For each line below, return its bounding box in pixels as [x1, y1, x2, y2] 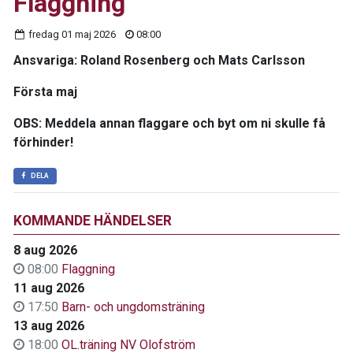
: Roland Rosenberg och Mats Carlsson [74, 53, 305, 69]
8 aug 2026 [13, 243, 77, 258]
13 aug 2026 [13, 318, 84, 334]
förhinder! [13, 135, 73, 150]
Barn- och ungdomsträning [61, 299, 205, 315]
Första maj [13, 84, 77, 100]
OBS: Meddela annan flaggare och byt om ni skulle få [13, 116, 325, 132]
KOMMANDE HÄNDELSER [13, 213, 172, 229]
